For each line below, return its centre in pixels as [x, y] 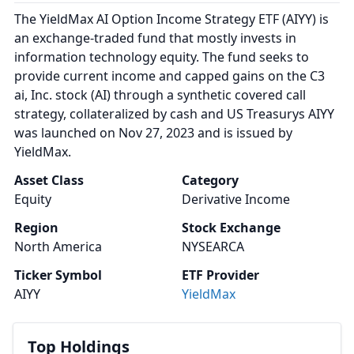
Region [36, 228]
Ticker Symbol [58, 275]
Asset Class [49, 180]
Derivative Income [236, 199]
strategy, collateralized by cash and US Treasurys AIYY [174, 114]
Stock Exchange [231, 228]
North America [58, 247]
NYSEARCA [213, 247]
